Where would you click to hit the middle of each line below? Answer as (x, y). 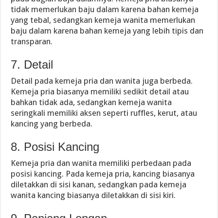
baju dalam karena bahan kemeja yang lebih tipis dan (107, 31)
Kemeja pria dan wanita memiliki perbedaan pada (101, 163)
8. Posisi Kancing (55, 147)
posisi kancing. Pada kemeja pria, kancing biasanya (103, 174)
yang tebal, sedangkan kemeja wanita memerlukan (103, 20)
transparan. (32, 41)
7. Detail (32, 64)
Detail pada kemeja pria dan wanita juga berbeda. (102, 81)
